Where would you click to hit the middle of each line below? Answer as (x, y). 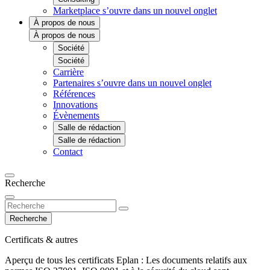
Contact (68, 152)
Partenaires (75, 83)
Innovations (75, 105)
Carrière (68, 72)
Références (74, 94)
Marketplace (78, 11)
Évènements (76, 115)
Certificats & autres (41, 240)
